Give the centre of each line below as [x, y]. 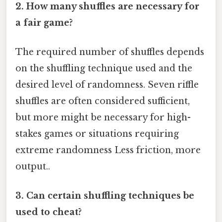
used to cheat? [49, 212]
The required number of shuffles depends [110, 52]
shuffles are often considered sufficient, [103, 101]
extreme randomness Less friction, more [108, 150]
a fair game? [44, 23]
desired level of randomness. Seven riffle [107, 84]
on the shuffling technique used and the [104, 68]
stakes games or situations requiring [97, 134]
